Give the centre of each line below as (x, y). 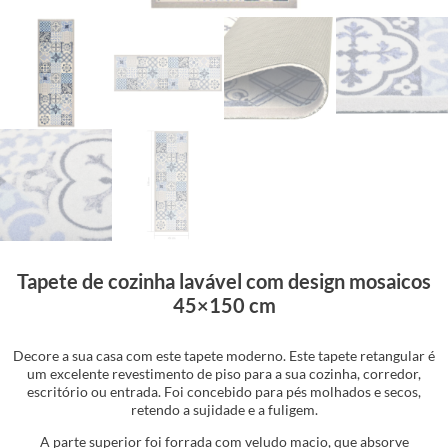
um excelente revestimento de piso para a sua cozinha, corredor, (224, 373)
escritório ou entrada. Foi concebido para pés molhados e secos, (224, 391)
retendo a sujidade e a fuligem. (224, 409)
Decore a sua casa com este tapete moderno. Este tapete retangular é (224, 355)
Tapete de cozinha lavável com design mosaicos (224, 280)
